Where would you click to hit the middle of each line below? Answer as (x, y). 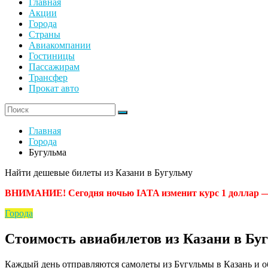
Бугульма (48, 152)
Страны (45, 34)
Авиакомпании (60, 45)
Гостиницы (52, 56)
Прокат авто (54, 88)
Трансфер (48, 77)
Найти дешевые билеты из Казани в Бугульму (99, 172)
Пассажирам (54, 66)
